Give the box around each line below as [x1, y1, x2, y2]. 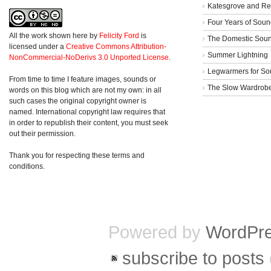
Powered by [108, 222, 206, 243]
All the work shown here [9, 31, 88, 41]
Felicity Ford [99, 31, 139, 41]
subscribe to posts [122, 248, 264, 269]
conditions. [9, 162, 45, 171]
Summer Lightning [207, 51, 268, 60]
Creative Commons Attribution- [66, 42, 166, 51]
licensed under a [9, 42, 66, 51]
